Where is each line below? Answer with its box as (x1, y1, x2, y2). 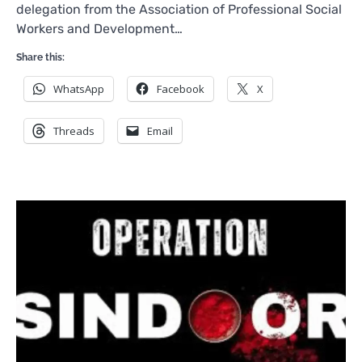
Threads (53, 123, 95, 138)
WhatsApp (53, 81, 104, 96)
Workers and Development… (16, 20, 183, 36)
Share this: (16, 51, 65, 63)
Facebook (157, 81, 204, 96)
